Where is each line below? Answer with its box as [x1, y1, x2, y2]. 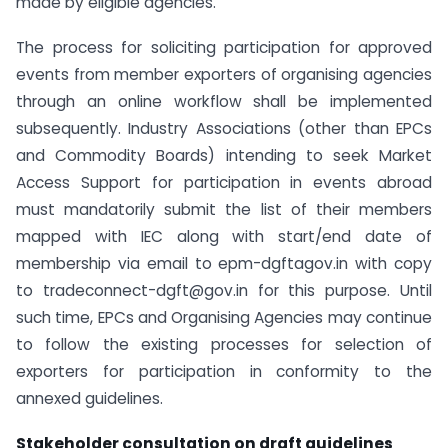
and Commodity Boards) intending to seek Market [16, 144, 432, 166]
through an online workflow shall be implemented [16, 90, 432, 112]
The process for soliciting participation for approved [16, 36, 432, 58]
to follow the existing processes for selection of [16, 333, 432, 355]
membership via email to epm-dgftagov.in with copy [16, 252, 432, 274]
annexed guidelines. [16, 387, 163, 409]
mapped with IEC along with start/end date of [16, 225, 432, 247]
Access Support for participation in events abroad [16, 171, 432, 193]
